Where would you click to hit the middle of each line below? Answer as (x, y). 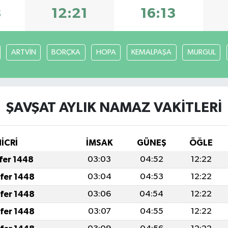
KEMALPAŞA (152, 52)
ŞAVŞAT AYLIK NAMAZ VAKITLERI (114, 108)
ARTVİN (23, 52)
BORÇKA (66, 52)
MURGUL (201, 52)
